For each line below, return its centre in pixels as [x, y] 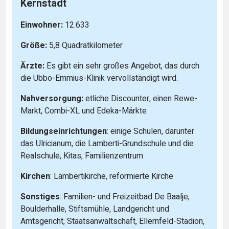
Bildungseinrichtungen [64, 132]
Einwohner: [42, 25]
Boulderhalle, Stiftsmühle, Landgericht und [95, 209]
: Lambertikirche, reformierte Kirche [112, 177]
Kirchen [35, 177]
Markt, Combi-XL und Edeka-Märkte [84, 111]
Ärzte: [32, 66]
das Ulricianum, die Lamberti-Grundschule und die [107, 144]
